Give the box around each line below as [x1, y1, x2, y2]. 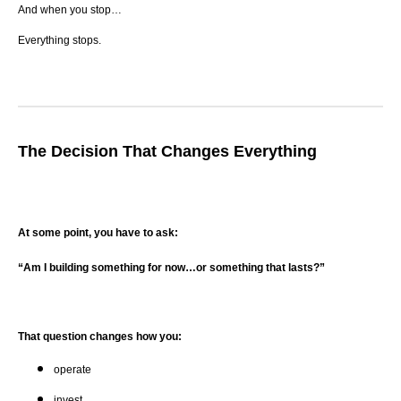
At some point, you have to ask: [18, 226, 178, 239]
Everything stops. [18, 33, 101, 47]
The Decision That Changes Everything [18, 141, 317, 160]
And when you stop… [18, 3, 122, 16]
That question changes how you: [18, 329, 182, 343]
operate [54, 363, 91, 376]
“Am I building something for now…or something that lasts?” [18, 261, 325, 275]
